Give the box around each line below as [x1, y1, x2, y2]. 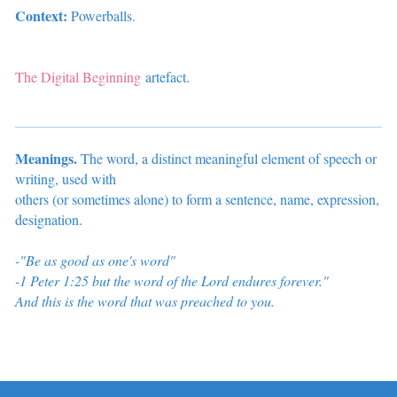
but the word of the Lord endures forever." [91, 271, 329, 291]
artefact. [140, 67, 190, 87]
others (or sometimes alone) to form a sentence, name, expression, [14, 190, 379, 209]
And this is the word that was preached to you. [14, 292, 275, 311]
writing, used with [14, 169, 116, 189]
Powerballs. [70, 6, 136, 26]
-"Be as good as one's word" [14, 251, 175, 270]
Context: [14, 5, 71, 27]
